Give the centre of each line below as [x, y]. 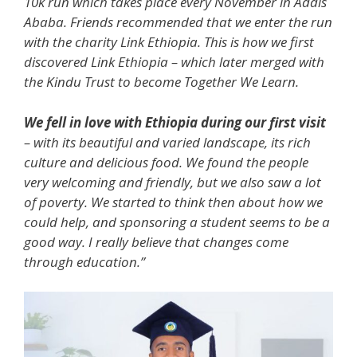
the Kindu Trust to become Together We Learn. [161, 82]
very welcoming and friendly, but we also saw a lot [173, 182]
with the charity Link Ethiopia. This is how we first [169, 42]
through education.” [84, 261]
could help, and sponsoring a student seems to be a [177, 222]
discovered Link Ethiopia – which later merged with [174, 62]
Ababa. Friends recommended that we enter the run [178, 22]
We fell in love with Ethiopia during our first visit [175, 122]
